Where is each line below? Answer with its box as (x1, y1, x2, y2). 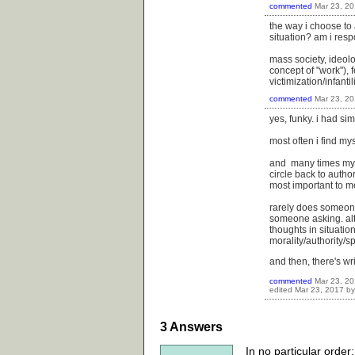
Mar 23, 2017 (295, 285, 344, 295)
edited (269, 285, 292, 295)
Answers (167, 319, 223, 334)
